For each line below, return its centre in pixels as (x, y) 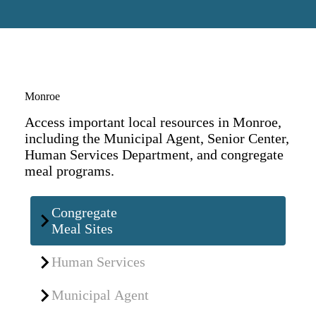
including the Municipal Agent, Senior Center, (157, 138)
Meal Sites (82, 229)
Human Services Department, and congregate (154, 154)
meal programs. (69, 171)
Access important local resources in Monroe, (153, 122)
